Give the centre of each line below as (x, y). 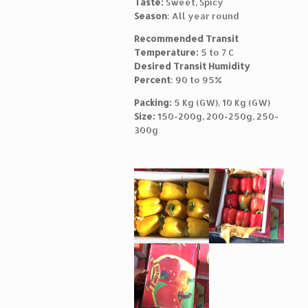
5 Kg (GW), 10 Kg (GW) (222, 102)
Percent (152, 80)
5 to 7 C (216, 52)
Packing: (154, 102)
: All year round (203, 16)
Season (151, 16)
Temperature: (166, 52)
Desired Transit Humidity (192, 66)
